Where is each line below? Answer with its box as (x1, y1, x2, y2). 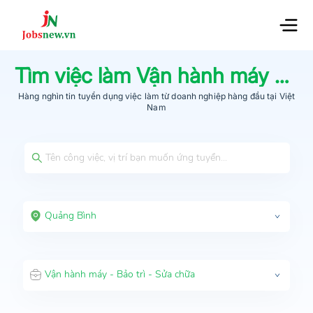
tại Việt (265, 90, 296, 101)
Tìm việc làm (15, 62, 137, 88)
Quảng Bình (45, 208, 96, 222)
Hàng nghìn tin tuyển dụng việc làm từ (17, 90, 170, 101)
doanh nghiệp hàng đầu (169, 90, 265, 101)
